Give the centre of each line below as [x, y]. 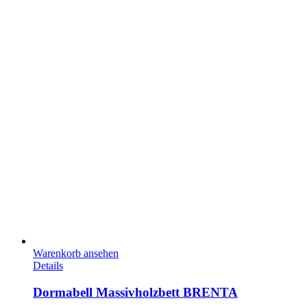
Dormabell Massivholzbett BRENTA [135, 292]
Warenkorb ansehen [76, 253]
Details [48, 265]
